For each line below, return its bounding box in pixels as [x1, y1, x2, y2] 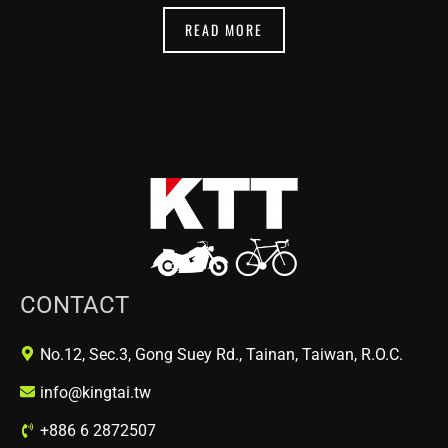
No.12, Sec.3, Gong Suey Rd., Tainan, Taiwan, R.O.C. [40, 344, 403, 364]
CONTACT [20, 290, 129, 319]
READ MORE [185, 19, 263, 41]
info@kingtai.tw [40, 382, 151, 402]
